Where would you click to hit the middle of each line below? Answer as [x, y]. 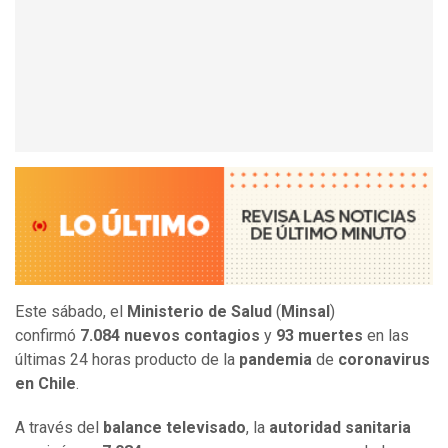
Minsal [305, 312]
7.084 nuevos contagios [170, 336]
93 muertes [319, 336]
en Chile [45, 384]
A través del [59, 428]
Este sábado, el [69, 312]
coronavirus [384, 360]
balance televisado [174, 428]
